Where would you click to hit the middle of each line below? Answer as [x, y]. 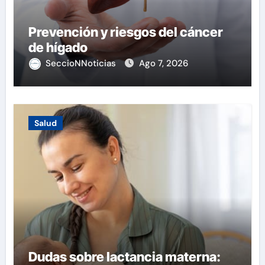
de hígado [58, 47]
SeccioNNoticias [82, 63]
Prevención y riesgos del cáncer [125, 32]
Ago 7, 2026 [163, 63]
